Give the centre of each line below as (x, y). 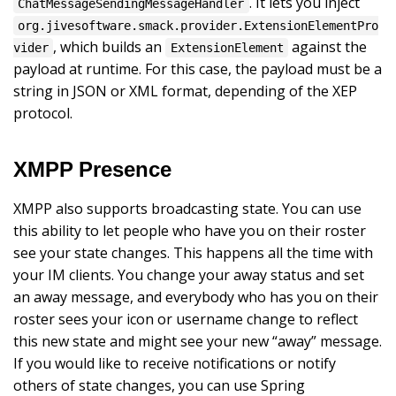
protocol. (43, 114)
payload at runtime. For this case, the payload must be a (198, 69)
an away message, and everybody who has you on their (196, 297)
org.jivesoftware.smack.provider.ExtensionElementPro (198, 26)
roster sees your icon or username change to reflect (186, 320)
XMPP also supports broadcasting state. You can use (187, 209)
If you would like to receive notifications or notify (175, 364)
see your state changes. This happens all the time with (193, 253)
